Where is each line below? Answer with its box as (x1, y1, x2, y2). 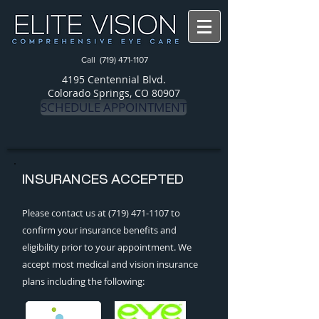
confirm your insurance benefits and (22, 224, 177, 236)
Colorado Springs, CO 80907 (48, 86, 180, 100)
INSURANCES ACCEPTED (22, 173, 184, 187)
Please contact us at (22, 206, 108, 219)
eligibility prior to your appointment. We (22, 241, 192, 253)
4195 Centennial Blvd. (62, 73, 166, 86)
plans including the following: (22, 275, 145, 288)
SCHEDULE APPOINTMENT (41, 98, 187, 115)
